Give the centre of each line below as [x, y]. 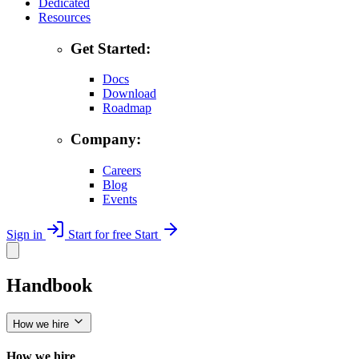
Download [129, 94]
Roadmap [127, 108]
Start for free [100, 234]
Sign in [26, 234]
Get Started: [111, 48]
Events [120, 199]
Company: [106, 139]
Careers [122, 170]
